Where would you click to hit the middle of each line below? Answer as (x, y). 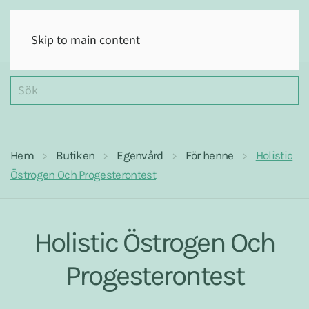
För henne (209, 155)
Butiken (75, 155)
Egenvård (140, 155)
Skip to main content (86, 40)
